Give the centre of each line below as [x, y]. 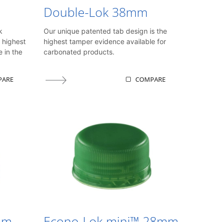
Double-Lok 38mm [96, 12]
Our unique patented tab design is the [106, 31]
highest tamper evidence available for [105, 41]
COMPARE [151, 80]
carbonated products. [79, 52]
